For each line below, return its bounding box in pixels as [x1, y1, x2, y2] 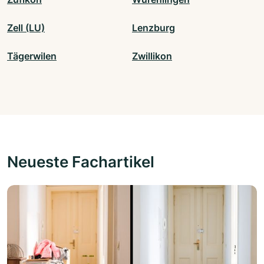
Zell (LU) [7, 22, 45, 34]
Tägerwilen [7, 50, 57, 62]
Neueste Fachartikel [7, 152, 154, 171]
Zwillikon [132, 50, 172, 62]
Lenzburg [132, 22, 175, 34]
